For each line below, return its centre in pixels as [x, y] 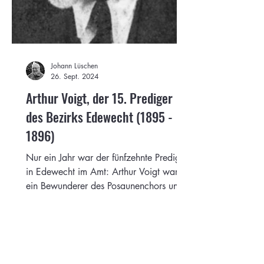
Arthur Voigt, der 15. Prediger [99, 98]
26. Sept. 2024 [75, 76]
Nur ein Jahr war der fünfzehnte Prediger [107, 157]
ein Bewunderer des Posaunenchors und [105, 186]
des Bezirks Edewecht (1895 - [99, 116]
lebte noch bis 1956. [69, 200]
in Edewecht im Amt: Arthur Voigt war [102, 171]
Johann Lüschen [74, 65]
